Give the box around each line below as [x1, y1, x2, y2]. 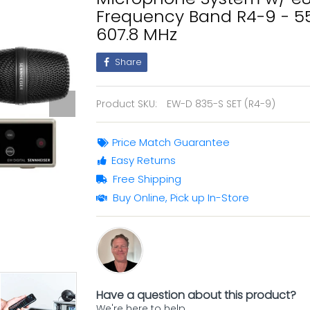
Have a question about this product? [96, 287, 296, 303]
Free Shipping [113, 172, 181, 186]
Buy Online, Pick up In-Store [113, 190, 249, 205]
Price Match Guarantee [112, 135, 230, 149]
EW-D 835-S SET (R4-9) [167, 97, 275, 111]
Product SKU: [96, 97, 157, 111]
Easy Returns [111, 153, 176, 167]
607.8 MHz [96, 23, 177, 46]
